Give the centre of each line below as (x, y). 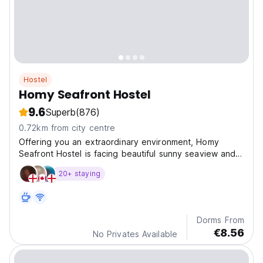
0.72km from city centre (67, 128)
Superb (60, 112)
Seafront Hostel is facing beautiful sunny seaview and (127, 154)
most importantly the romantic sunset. (94, 166)
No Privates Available (135, 234)
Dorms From (220, 220)
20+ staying (80, 174)
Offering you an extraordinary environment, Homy (119, 142)
